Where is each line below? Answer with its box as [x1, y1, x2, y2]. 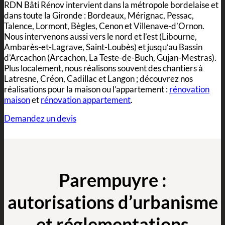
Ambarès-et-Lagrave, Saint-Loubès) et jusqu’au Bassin [4, 41, 202, 52]
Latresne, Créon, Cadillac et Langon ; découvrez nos [4, 73, 193, 84]
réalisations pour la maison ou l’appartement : [4, 83, 169, 94]
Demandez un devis [4, 113, 76, 124]
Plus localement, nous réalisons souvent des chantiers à [4, 62, 203, 73]
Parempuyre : [58, 169, 167, 191]
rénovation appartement [41, 94, 131, 105]
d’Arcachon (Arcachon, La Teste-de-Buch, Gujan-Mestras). [4, 52, 216, 63]
